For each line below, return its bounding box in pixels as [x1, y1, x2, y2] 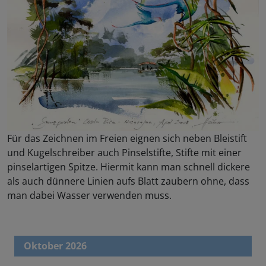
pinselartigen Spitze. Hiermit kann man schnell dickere [7, 160, 250, 174]
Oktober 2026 [24, 239, 87, 253]
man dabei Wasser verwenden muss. [7, 189, 172, 202]
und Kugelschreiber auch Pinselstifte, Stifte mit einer [7, 146, 242, 160]
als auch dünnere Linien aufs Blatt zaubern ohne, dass [7, 175, 249, 188]
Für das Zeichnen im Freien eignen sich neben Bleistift [7, 132, 247, 145]
